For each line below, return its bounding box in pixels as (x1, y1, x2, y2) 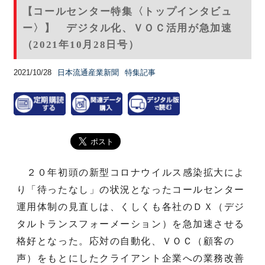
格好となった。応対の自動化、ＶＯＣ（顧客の (16, 235, 235, 246)
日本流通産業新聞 (57, 67, 119, 77)
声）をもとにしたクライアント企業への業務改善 (16, 253, 245, 263)
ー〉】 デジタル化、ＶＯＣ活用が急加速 (22, 22, 232, 34)
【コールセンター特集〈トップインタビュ (22, 5, 232, 17)
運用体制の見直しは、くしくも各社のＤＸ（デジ (16, 201, 245, 212)
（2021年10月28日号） (22, 38, 140, 50)
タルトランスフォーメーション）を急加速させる (16, 218, 245, 229)
